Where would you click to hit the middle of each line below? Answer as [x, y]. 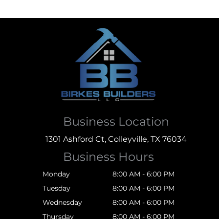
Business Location [116, 122]
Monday [56, 174]
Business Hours [108, 157]
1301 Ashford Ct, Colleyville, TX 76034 [116, 139]
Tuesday [56, 188]
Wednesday [62, 203]
